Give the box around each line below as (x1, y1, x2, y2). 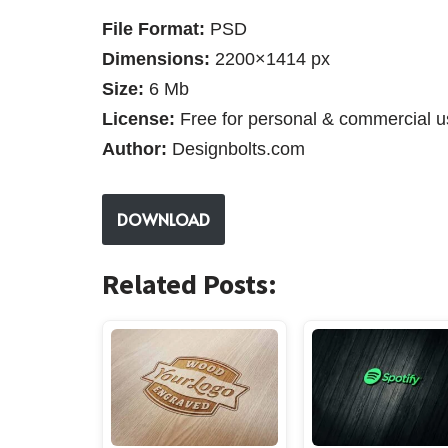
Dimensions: (102, 48, 215, 69)
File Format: (102, 18, 205, 39)
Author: (102, 138, 167, 159)
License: (102, 108, 175, 129)
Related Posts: (102, 265, 277, 302)
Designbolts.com (167, 138, 305, 159)
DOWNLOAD (117, 207, 210, 230)
